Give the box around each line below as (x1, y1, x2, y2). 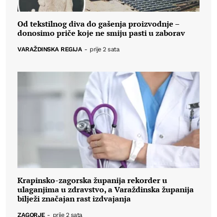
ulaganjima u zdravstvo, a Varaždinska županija (17, 184, 194, 195)
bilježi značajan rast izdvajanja (17, 193, 131, 204)
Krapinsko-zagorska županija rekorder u (17, 175, 167, 186)
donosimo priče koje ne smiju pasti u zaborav (17, 28, 185, 39)
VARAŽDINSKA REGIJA (17, 46, 82, 53)
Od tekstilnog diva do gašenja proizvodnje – (17, 18, 179, 30)
